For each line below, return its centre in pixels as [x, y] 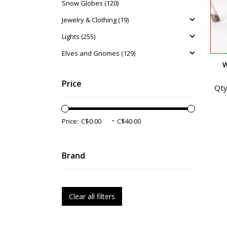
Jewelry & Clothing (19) [95, 20]
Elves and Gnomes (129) [99, 53]
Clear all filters [92, 196]
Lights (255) [79, 36]
